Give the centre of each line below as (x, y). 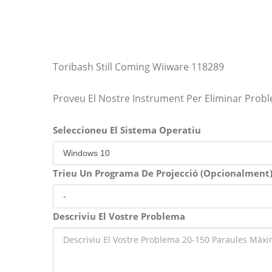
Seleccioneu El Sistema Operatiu (127, 130)
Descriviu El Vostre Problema (119, 216)
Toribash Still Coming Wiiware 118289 (138, 67)
